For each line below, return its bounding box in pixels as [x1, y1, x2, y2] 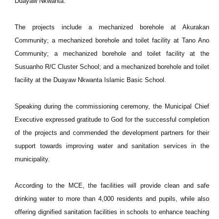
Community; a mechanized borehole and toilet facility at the [15, 50, 209, 57]
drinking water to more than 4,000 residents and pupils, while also [15, 195, 209, 202]
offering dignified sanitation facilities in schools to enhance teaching [15, 208, 209, 216]
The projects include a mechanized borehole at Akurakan [15, 23, 209, 31]
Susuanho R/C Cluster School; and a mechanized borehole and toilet [15, 63, 209, 70]
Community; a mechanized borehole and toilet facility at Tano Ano [15, 37, 209, 44]
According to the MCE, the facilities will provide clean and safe [15, 182, 209, 189]
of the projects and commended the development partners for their [15, 129, 209, 136]
